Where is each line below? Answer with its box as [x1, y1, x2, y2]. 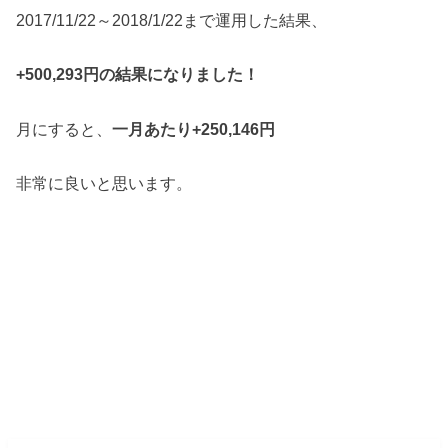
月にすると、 [16, 119, 113, 138]
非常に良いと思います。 [16, 174, 193, 193]
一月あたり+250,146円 [112, 119, 292, 138]
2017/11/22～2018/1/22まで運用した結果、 [16, 11, 328, 30]
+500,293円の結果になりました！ [16, 65, 260, 84]
